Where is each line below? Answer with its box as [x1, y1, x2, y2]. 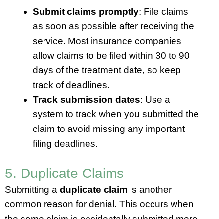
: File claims [139, 6, 188, 17]
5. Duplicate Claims [5, 166, 124, 181]
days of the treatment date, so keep [33, 65, 181, 75]
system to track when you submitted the [33, 109, 199, 119]
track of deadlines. [33, 79, 109, 90]
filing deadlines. [33, 138, 98, 149]
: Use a [140, 94, 170, 105]
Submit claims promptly [33, 6, 139, 17]
